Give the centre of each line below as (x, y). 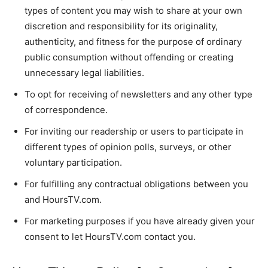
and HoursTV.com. (63, 200)
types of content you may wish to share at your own (133, 10)
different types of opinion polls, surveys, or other (128, 147)
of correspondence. (66, 110)
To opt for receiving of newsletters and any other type (138, 94)
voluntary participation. (73, 162)
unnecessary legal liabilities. (84, 73)
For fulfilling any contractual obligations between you (136, 184)
